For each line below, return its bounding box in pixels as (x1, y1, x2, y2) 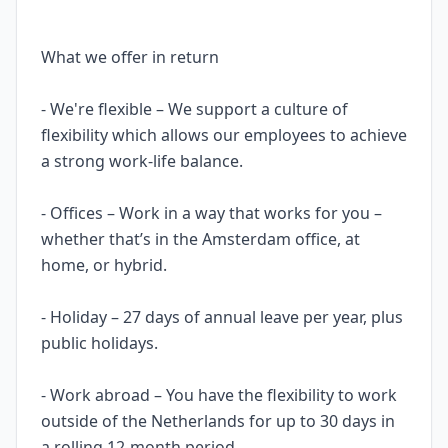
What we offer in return (41, 46, 219, 68)
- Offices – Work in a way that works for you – (41, 202, 382, 224)
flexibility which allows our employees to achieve (41, 124, 407, 146)
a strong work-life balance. (41, 150, 243, 172)
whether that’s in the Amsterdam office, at (41, 228, 360, 250)
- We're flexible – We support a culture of (41, 98, 348, 120)
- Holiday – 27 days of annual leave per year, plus (41, 306, 403, 328)
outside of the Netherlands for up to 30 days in (41, 410, 395, 432)
